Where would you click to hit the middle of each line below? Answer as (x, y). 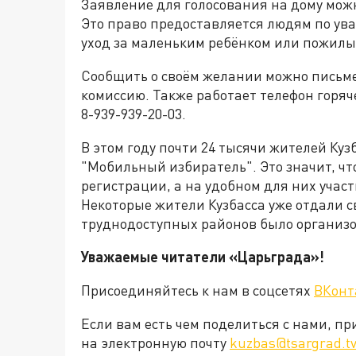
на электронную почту (155, 342)
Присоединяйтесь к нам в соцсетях (197, 290)
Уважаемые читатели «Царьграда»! (203, 257)
